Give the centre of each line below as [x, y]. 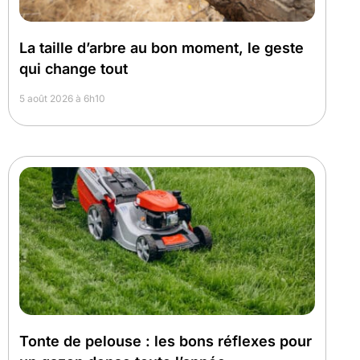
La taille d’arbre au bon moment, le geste [162, 48]
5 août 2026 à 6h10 [62, 99]
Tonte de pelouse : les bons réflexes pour [166, 342]
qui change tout [74, 69]
